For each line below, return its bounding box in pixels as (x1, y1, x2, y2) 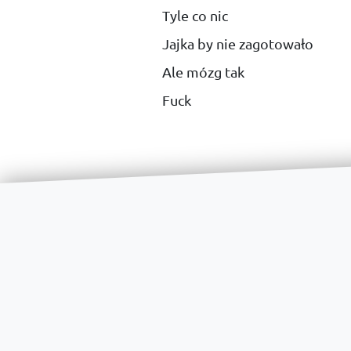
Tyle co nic (162, 8, 228, 24)
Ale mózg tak (162, 64, 244, 80)
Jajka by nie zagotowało (162, 36, 313, 52)
